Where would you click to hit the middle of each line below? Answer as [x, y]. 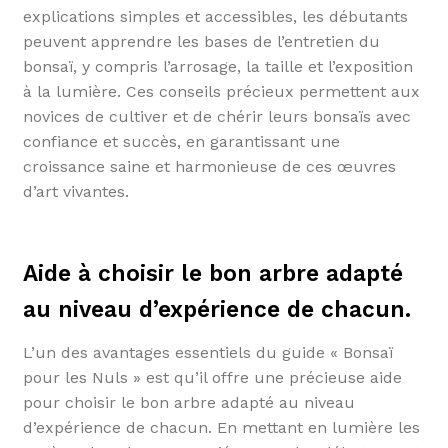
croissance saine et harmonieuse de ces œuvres [209, 166]
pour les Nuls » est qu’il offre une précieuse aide [212, 377]
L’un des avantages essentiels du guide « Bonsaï [207, 352]
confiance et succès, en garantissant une [181, 141]
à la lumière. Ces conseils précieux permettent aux [221, 91]
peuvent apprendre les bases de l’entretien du [201, 41]
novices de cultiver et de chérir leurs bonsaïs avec [216, 116]
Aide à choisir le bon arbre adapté [212, 273]
